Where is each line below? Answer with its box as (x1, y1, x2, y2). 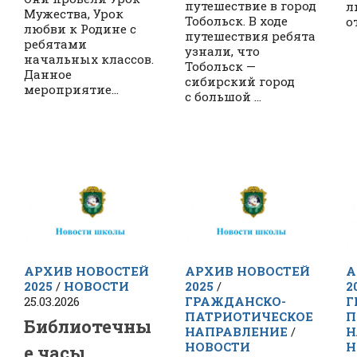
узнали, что (184, 43, 260, 60)
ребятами (24, 36, 87, 53)
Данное (24, 66, 72, 83)
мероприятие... (24, 81, 119, 98)
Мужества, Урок (24, 6, 124, 22)
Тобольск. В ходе (184, 13, 288, 29)
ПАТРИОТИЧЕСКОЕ (184, 308, 313, 325)
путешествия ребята (184, 28, 316, 45)
